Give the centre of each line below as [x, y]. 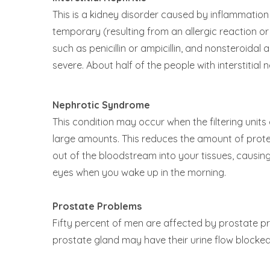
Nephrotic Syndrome [101, 105]
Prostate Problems [97, 206]
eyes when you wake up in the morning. [139, 172]
